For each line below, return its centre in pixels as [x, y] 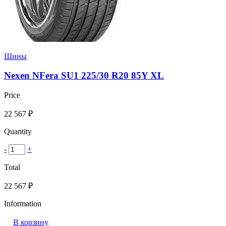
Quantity [18, 132]
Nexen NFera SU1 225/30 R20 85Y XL [84, 76]
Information [23, 204]
